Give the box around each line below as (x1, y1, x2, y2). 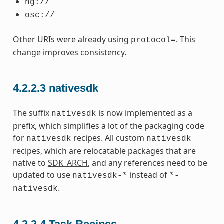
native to (12, 157, 48, 168)
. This (175, 34, 195, 45)
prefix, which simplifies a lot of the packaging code (12, 120, 204, 131)
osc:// (24, 11, 55, 20)
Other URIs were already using (12, 34, 131, 45)
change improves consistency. (12, 47, 126, 58)
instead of (127, 169, 169, 180)
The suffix (12, 107, 51, 118)
